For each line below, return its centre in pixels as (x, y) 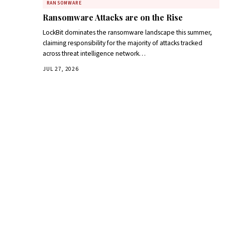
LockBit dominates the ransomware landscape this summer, (128, 32)
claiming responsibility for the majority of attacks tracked (123, 43)
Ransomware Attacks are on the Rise (113, 17)
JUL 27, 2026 (61, 69)
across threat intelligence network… (94, 53)
